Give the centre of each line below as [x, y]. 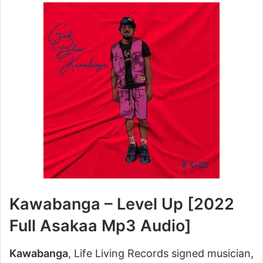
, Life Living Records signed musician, [161, 253]
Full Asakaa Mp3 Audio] [100, 226]
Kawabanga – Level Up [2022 [122, 204]
